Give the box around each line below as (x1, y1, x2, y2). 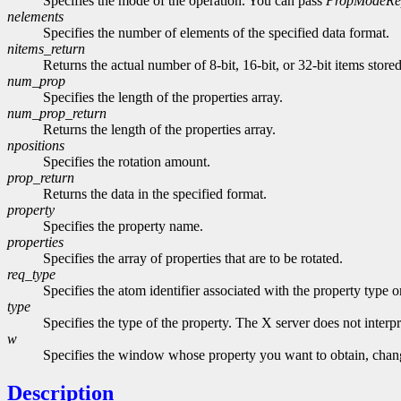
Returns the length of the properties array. (43, 122, 276, 138)
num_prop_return (7, 106, 107, 122)
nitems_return (7, 41, 85, 57)
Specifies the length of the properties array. (43, 90, 283, 106)
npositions (7, 138, 64, 154)
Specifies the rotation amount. (43, 154, 210, 170)
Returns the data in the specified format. (43, 186, 267, 202)
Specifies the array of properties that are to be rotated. (43, 251, 343, 267)
